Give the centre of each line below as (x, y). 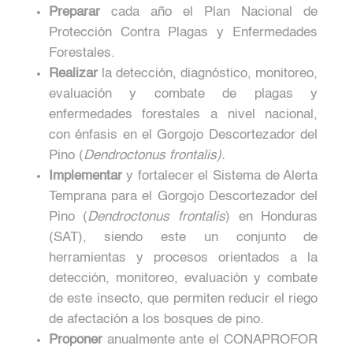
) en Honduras (272, 217)
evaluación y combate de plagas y (183, 94)
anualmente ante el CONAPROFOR (210, 340)
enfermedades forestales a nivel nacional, (183, 114)
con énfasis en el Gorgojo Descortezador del (183, 135)
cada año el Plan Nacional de (209, 12)
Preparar (74, 12)
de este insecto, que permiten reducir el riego (183, 299)
